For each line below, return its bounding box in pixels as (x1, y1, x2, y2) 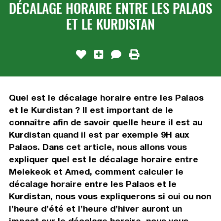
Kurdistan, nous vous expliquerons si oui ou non (8, 190, 211, 201)
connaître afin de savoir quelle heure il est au (8, 116, 202, 127)
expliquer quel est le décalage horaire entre (8, 153, 198, 164)
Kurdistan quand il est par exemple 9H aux (8, 129, 189, 140)
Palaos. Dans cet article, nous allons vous (8, 141, 187, 152)
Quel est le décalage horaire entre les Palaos (8, 92, 204, 103)
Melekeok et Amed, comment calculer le (8, 166, 184, 177)
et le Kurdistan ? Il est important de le (8, 104, 173, 115)
